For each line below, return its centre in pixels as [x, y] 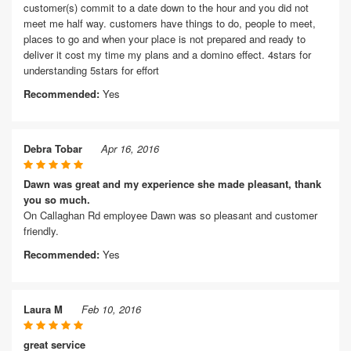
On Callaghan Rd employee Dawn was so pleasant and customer [170, 215]
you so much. [57, 199]
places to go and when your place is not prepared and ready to [165, 39]
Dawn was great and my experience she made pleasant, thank [172, 184]
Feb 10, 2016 [111, 309]
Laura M [43, 309]
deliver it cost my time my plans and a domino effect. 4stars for [167, 54]
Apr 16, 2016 [130, 148]
